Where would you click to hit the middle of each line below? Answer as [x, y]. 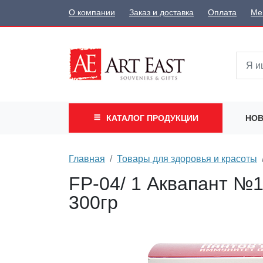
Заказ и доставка [161, 13]
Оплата [222, 13]
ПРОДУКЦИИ [172, 118]
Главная [87, 159]
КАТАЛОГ [126, 118]
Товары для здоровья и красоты [187, 159]
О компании [92, 13]
